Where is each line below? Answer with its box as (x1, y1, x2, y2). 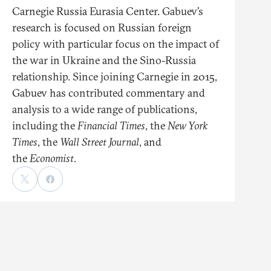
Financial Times (77, 119, 145, 133)
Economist (30, 151, 74, 166)
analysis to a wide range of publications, (12, 102, 197, 117)
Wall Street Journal (60, 135, 139, 149)
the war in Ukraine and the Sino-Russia (12, 53, 196, 68)
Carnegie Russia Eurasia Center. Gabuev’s (12, 4, 203, 19)
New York (168, 119, 207, 133)
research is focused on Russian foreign (12, 21, 192, 35)
